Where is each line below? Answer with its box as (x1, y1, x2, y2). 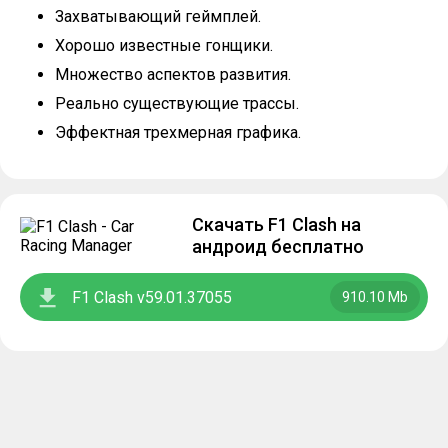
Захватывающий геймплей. (55, 7, 261, 26)
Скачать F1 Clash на (192, 214, 362, 235)
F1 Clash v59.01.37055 (72, 287, 232, 307)
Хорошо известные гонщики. (55, 36, 273, 55)
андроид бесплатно (192, 236, 365, 257)
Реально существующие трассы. (55, 94, 299, 113)
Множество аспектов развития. (55, 65, 291, 84)
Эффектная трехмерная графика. (55, 123, 301, 142)
